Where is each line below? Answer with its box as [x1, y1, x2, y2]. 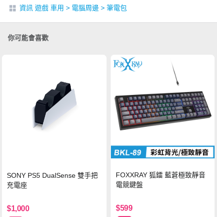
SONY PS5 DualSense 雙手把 [7, 171, 98, 179]
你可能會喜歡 [8, 34, 48, 42]
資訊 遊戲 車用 [19, 4, 64, 12]
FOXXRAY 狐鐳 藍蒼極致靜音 [116, 170, 206, 179]
